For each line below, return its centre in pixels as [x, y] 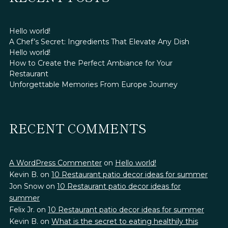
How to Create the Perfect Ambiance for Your [91, 63]
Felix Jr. [22, 209]
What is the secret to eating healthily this [125, 221]
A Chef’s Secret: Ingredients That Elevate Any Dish [99, 41]
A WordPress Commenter [55, 163]
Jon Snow [26, 186]
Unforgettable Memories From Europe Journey [93, 84]
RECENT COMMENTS [78, 128]
